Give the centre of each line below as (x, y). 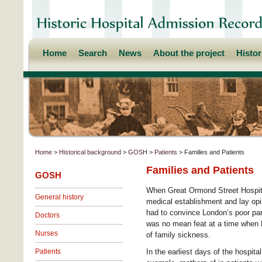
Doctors (47, 215)
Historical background (90, 152)
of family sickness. (178, 235)
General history (59, 197)
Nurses (46, 233)
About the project (189, 53)
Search (93, 53)
